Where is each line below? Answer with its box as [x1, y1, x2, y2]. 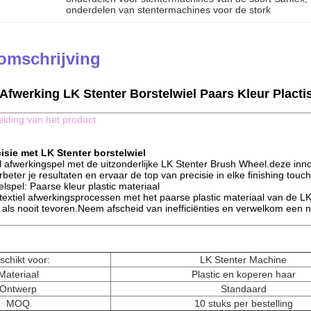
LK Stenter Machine [200, 254, 287, 265]
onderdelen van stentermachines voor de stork [66, 4, 271, 15]
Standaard [220, 283, 267, 294]
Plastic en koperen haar [191, 269, 296, 280]
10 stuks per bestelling [194, 298, 293, 309]
